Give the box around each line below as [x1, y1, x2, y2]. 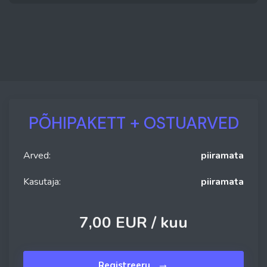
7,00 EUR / [79, 212, 160, 234]
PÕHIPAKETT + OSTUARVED [28, 112, 239, 135]
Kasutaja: [23, 175, 61, 189]
